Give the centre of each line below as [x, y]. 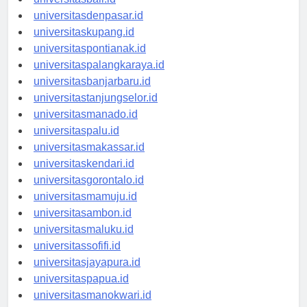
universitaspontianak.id [90, 61]
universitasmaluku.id [84, 242]
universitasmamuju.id [85, 209]
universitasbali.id [75, 12]
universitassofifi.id [77, 258]
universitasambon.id [83, 225]
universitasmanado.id [86, 127]
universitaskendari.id [84, 176]
